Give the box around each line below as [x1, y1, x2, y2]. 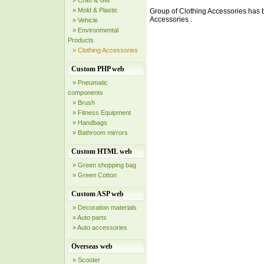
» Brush [72, 99, 95, 106]
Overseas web [71, 242, 113, 250]
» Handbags [72, 119, 107, 126]
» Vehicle [72, 16, 98, 24]
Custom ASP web [71, 190, 124, 198]
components [68, 89, 103, 96]
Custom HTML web [71, 147, 132, 156]
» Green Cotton [72, 171, 117, 179]
